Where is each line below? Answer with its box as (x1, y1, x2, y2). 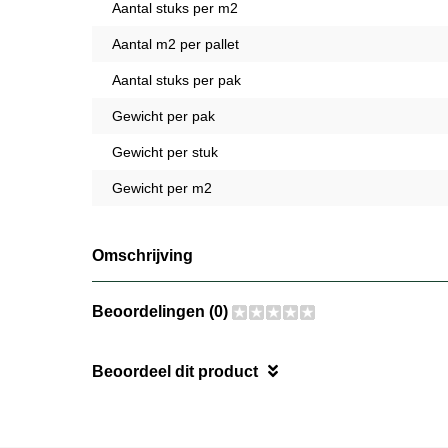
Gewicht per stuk (112, 143, 218, 160)
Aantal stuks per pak (112, 71, 241, 88)
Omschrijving (92, 246, 193, 264)
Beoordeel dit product (92, 362, 258, 380)
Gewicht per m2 (112, 179, 212, 196)
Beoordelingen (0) (92, 302, 232, 320)
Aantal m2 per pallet (112, 35, 239, 52)
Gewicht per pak (112, 107, 215, 124)
